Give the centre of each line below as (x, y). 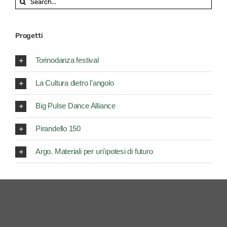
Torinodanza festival (67, 60)
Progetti (29, 35)
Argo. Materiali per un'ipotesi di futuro (94, 152)
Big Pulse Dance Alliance (75, 106)
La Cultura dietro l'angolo (75, 83)
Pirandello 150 (58, 129)
